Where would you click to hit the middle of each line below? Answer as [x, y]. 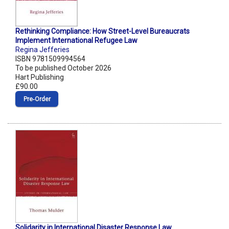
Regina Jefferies [42, 50]
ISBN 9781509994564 [50, 59]
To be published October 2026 [63, 68]
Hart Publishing [40, 77]
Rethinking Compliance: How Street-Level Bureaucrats [102, 31]
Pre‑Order [37, 99]
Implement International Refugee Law [76, 41]
